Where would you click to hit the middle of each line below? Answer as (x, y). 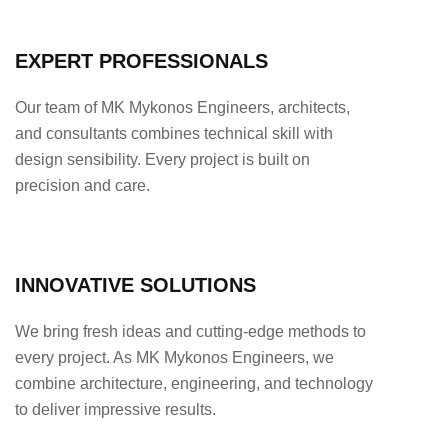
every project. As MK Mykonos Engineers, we (174, 357)
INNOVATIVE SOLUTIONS (135, 284)
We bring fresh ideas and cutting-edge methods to (190, 331)
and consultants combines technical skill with (174, 133)
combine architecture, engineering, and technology (194, 383)
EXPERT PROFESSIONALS (141, 60)
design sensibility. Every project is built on (162, 159)
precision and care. (82, 185)
